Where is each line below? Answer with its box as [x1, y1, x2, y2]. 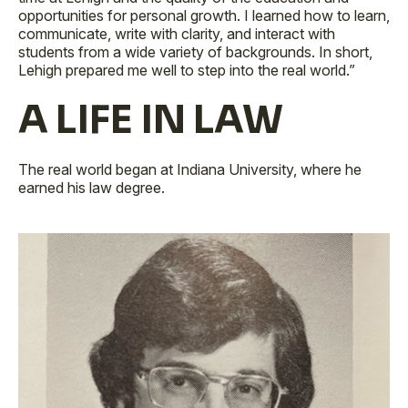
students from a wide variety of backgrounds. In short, [18, 43, 372, 61]
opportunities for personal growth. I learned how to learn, [18, 6, 390, 25]
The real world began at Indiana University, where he [18, 160, 362, 178]
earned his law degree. [18, 178, 168, 197]
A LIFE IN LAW [18, 96, 283, 144]
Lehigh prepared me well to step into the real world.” [18, 61, 355, 79]
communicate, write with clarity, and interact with [18, 25, 335, 43]
